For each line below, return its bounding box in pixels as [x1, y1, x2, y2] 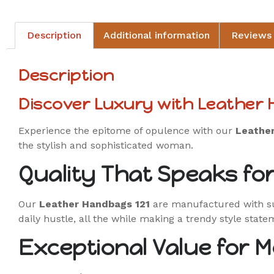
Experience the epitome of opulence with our [18, 124, 235, 136]
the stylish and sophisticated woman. [18, 139, 193, 151]
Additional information [103, 29, 210, 41]
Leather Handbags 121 [39, 198, 150, 210]
